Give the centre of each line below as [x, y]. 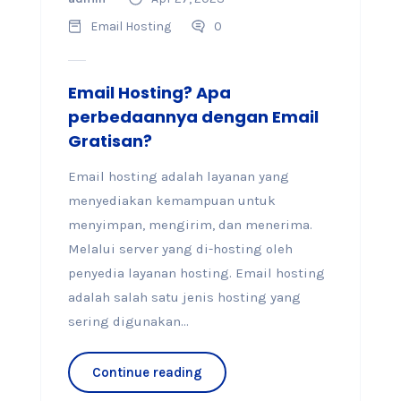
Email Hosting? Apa [149, 93]
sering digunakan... [128, 321]
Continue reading [147, 372]
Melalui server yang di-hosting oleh [180, 249]
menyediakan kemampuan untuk [171, 200]
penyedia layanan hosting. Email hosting [196, 273]
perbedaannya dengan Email [193, 117]
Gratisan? [110, 141]
